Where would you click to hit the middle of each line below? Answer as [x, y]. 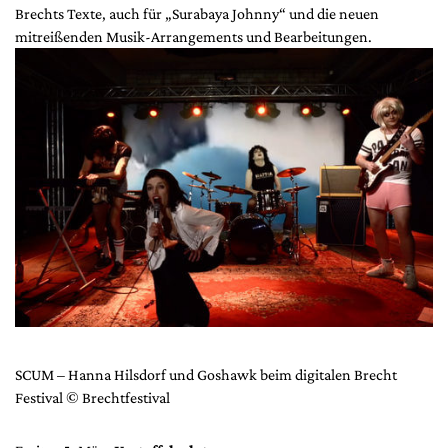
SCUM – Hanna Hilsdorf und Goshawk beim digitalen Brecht [206, 374]
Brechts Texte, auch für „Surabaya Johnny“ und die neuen [197, 14]
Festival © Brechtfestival [92, 397]
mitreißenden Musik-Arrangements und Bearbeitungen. [193, 37]
